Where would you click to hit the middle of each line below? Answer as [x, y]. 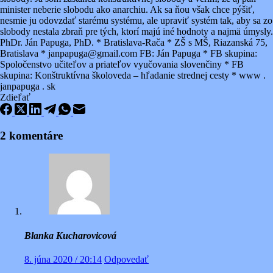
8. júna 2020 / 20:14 [63, 259]
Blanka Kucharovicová [70, 235]
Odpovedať [126, 259]
